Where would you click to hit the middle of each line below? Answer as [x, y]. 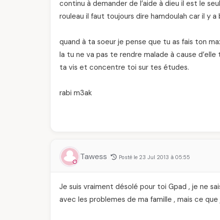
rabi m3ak [76, 93]
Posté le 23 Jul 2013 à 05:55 [154, 157]
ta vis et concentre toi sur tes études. [124, 67]
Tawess [95, 156]
